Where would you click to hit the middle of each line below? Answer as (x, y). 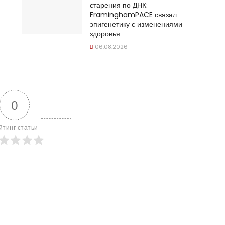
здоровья (105, 34)
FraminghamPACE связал (133, 15)
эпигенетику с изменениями (136, 24)
